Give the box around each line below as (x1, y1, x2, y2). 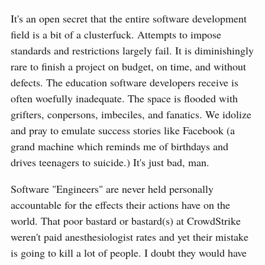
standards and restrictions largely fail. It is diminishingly (11, 43, 254, 58)
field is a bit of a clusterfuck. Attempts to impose (11, 27, 221, 42)
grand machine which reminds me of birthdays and (11, 139, 228, 154)
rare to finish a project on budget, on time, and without (11, 59, 246, 74)
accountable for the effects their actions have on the (11, 198, 230, 212)
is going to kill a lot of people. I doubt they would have (11, 245, 247, 260)
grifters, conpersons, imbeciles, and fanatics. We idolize (11, 107, 251, 122)
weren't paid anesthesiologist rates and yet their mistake (11, 230, 248, 244)
